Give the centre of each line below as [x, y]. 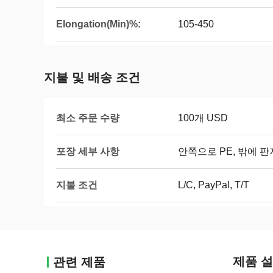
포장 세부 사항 [88, 151]
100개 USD [203, 118]
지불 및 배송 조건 [92, 77]
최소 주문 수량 [88, 118]
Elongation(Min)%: [98, 24]
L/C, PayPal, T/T [214, 185]
